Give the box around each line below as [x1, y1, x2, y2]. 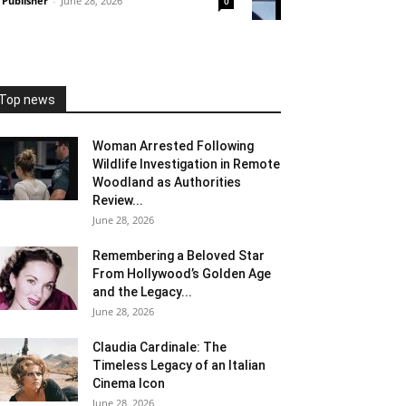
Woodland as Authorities [92, 174, 241, 189]
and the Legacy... [92, 284, 192, 299]
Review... [92, 192, 143, 208]
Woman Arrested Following [92, 138, 254, 153]
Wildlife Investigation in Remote [92, 156, 280, 171]
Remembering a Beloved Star [92, 247, 265, 263]
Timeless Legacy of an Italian [92, 357, 266, 372]
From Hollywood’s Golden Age [92, 266, 271, 281]
